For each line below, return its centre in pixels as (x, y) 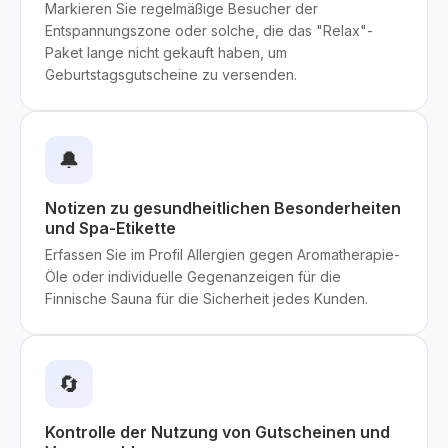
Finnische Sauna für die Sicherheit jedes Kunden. (206, 298)
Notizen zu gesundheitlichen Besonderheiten (223, 208)
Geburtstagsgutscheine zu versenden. (171, 74)
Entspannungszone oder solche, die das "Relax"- (209, 30)
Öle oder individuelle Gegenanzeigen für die (193, 276)
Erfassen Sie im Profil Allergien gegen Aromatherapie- (222, 254)
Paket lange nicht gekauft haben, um (166, 52)
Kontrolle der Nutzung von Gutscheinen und (217, 432)
